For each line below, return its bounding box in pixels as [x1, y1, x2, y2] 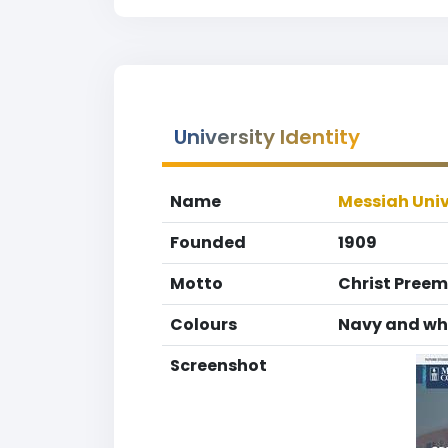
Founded [170, 231, 246, 254]
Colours [170, 313, 237, 336]
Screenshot [170, 354, 267, 377]
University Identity [174, 123, 360, 151]
